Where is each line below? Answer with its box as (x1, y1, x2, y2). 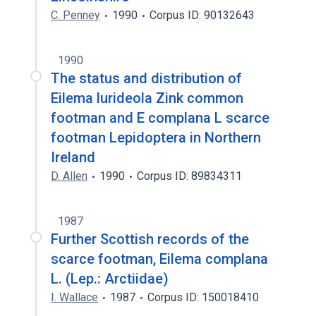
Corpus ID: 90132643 (150, 8, 255, 22)
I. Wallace (51, 291, 98, 304)
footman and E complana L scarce (51, 109, 269, 126)
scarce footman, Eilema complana (51, 250, 268, 267)
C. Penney (51, 8, 100, 22)
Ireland (51, 149, 95, 166)
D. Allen (51, 169, 87, 183)
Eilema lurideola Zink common (51, 90, 243, 107)
